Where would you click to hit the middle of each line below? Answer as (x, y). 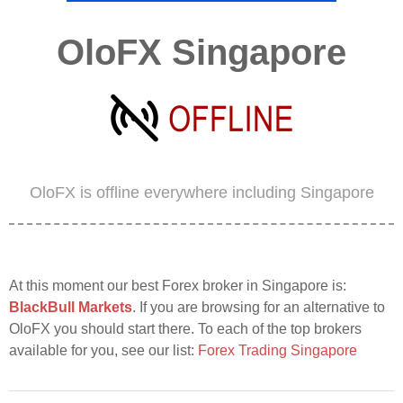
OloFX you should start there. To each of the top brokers (185, 329)
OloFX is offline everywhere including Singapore (201, 193)
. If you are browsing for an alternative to (259, 307)
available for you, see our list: (103, 350)
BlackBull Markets (71, 307)
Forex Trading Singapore (278, 350)
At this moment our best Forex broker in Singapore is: (178, 286)
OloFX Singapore (201, 52)
